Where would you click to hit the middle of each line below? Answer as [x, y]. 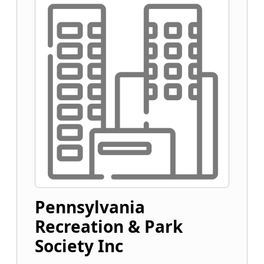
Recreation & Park [109, 226]
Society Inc [79, 246]
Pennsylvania [90, 207]
